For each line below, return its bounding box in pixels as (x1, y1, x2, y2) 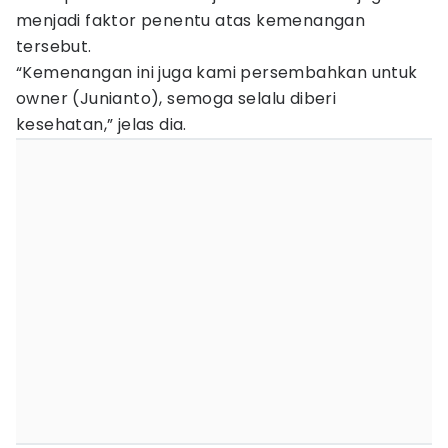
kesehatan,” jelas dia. (16, 113, 187, 136)
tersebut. (16, 35, 92, 58)
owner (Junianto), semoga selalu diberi (16, 87, 337, 110)
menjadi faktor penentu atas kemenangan (16, 9, 366, 32)
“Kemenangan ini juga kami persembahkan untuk (16, 61, 418, 84)
